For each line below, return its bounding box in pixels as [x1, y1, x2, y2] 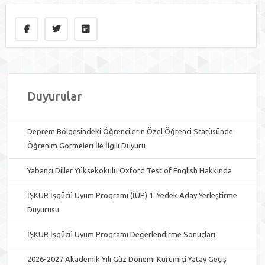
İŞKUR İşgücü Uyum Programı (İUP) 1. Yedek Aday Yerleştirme [27, 191, 237, 199]
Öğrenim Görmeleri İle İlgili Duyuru [27, 141, 146, 150]
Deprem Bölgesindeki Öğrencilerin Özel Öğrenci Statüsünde [27, 127, 233, 135]
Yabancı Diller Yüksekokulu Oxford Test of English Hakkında [27, 166, 232, 174]
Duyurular [27, 89, 82, 103]
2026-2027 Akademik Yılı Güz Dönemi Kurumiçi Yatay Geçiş [27, 255, 227, 263]
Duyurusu [27, 205, 59, 214]
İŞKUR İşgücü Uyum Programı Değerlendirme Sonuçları [27, 230, 215, 238]
